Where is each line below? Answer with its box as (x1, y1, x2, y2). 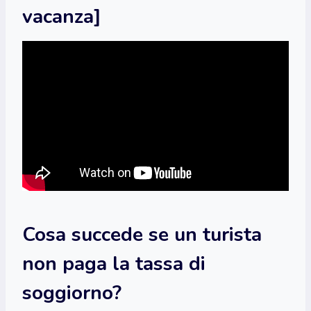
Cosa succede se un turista (22, 221, 262, 248)
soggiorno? (22, 279, 121, 306)
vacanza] (22, 3, 101, 30)
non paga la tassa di (22, 250, 205, 277)
